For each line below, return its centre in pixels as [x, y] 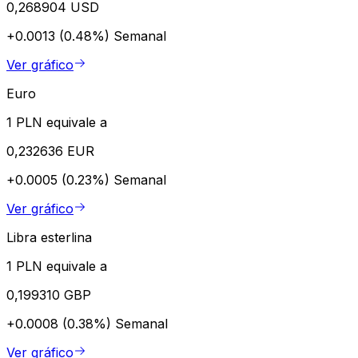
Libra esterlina [49, 237]
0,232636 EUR [50, 151]
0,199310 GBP [49, 294]
